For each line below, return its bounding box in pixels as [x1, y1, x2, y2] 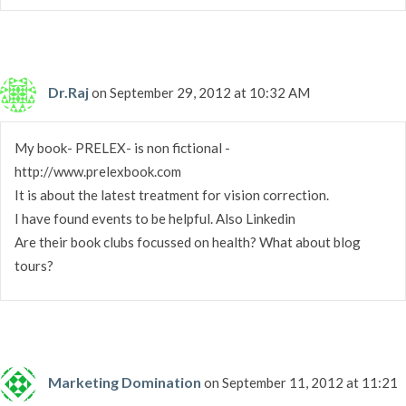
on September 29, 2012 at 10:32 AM [92, 83, 310, 101]
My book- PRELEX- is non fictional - [14, 139, 230, 156]
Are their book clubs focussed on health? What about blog [14, 233, 361, 250]
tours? [14, 256, 53, 274]
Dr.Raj [48, 82, 89, 101]
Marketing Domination [48, 372, 201, 391]
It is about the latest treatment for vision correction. [14, 186, 329, 203]
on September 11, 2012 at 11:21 [204, 373, 398, 391]
